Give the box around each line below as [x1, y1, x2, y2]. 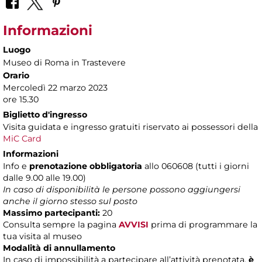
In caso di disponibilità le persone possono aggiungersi [3, 184, 240, 195]
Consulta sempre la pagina [3, 219, 116, 230]
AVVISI [119, 219, 149, 230]
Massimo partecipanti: [3, 208, 100, 219]
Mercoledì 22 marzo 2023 [3, 82, 108, 94]
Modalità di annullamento [3, 243, 115, 254]
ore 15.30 [3, 94, 39, 105]
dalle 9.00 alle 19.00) [3, 173, 86, 184]
